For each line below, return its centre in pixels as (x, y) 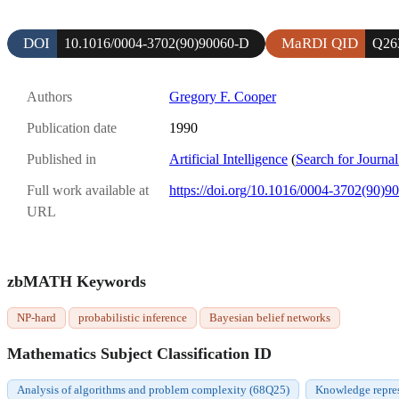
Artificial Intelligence (228, 159)
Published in (61, 159)
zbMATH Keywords (77, 282)
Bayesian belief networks (270, 318)
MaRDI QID (320, 43)
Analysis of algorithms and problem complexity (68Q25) (153, 390)
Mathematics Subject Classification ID (139, 354)
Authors (49, 96)
